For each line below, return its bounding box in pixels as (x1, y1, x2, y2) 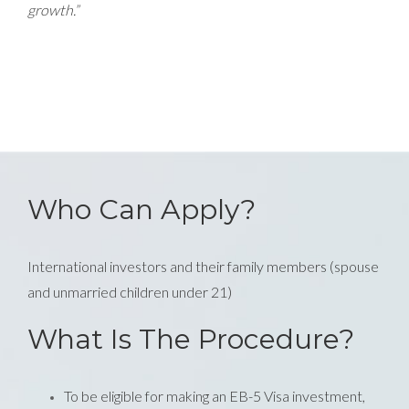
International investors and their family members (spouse (27, 257, 379, 275)
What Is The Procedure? (27, 321, 354, 356)
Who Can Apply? (27, 192, 256, 226)
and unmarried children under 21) (27, 282, 232, 300)
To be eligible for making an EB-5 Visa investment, (64, 386, 365, 404)
